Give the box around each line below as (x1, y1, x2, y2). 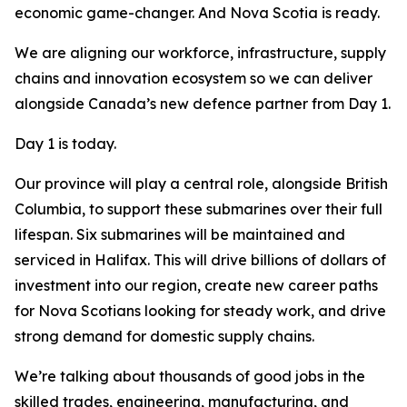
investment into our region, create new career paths (15, 276, 378, 294)
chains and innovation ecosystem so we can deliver (15, 69, 372, 87)
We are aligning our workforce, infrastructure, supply (15, 44, 386, 62)
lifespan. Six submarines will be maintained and (15, 225, 345, 243)
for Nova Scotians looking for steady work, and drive (15, 302, 386, 320)
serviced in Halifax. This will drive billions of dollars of (15, 251, 386, 269)
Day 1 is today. (15, 134, 116, 153)
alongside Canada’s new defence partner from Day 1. (15, 94, 391, 113)
